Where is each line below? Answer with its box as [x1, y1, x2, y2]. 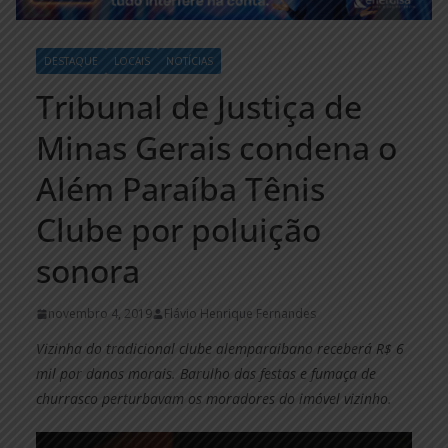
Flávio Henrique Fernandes [164, 305, 316, 323]
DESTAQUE [44, 54, 98, 69]
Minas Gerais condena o [36, 126, 397, 170]
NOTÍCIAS [166, 54, 213, 69]
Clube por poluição [36, 208, 321, 252]
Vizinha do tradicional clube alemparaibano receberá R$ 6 [36, 339, 404, 359]
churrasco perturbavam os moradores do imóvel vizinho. [36, 389, 392, 409]
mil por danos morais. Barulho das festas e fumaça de [36, 364, 376, 384]
